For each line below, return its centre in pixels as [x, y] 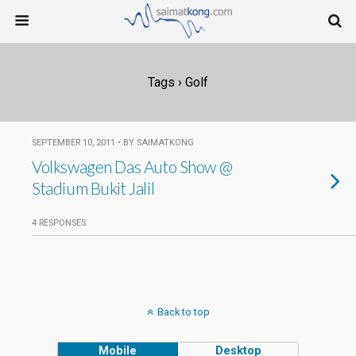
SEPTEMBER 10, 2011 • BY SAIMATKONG [113, 143]
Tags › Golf [178, 82]
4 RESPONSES [59, 223]
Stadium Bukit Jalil [93, 188]
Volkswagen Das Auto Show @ [132, 166]
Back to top [183, 312]
